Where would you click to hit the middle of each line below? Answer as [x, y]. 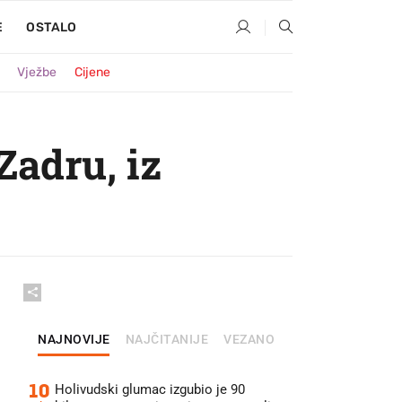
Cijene [92, 72]
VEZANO [249, 339]
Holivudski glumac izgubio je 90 [150, 389]
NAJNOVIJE [74, 339]
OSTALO [52, 27]
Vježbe [37, 72]
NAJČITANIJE [166, 339]
